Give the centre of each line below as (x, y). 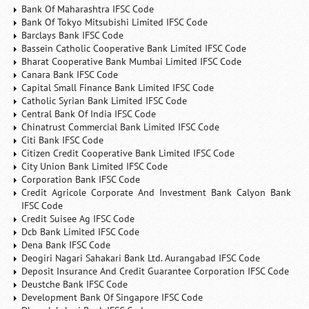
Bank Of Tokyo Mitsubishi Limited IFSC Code (115, 22)
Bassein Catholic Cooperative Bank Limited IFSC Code (134, 48)
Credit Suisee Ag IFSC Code (78, 219)
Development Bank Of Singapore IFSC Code (112, 297)
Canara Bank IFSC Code (70, 74)
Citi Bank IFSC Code (63, 140)
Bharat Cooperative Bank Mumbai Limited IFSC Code (132, 61)
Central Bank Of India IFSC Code (89, 114)
